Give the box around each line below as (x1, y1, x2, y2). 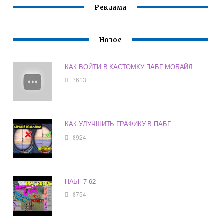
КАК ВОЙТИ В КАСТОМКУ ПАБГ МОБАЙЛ (65, 62, 193, 72)
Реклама (94, 3, 127, 12)
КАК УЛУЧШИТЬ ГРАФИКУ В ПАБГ (65, 119, 171, 129)
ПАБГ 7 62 (65, 176, 96, 186)
